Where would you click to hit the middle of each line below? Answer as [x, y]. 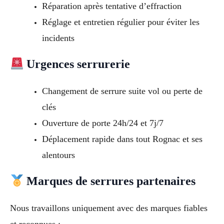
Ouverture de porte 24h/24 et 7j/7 [102, 123]
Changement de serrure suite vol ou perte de [122, 91]
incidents [58, 38]
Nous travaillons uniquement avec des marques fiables [109, 208]
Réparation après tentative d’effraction [111, 6]
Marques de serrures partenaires [110, 181]
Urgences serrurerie [77, 64]
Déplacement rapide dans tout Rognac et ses [122, 139]
